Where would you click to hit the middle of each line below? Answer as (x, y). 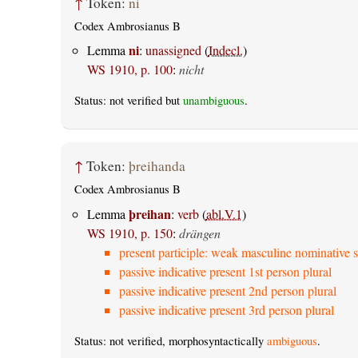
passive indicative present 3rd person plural (226, 309)
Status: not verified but (128, 101)
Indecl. (225, 50)
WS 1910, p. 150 (129, 233)
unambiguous (213, 101)
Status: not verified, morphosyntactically (170, 340)
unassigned (173, 50)
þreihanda (157, 165)
